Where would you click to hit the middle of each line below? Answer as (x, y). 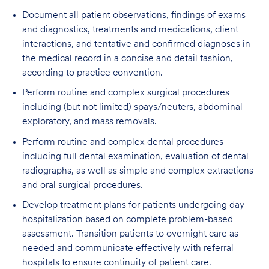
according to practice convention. (92, 73)
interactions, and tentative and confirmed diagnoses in (136, 44)
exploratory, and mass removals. (89, 122)
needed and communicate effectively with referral (128, 249)
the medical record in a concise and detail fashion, (127, 59)
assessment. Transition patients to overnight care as (130, 234)
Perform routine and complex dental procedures (122, 142)
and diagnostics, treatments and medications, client (130, 30)
